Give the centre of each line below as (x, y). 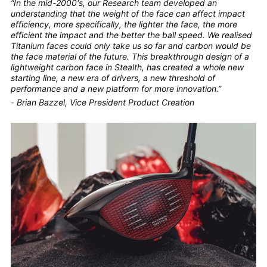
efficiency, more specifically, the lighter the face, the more (124, 24)
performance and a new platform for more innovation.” (116, 89)
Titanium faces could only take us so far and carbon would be (131, 46)
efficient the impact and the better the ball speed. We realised (131, 35)
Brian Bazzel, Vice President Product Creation (105, 103)
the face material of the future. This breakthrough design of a (130, 57)
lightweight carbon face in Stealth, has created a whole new (127, 67)
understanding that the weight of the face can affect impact (128, 14)
